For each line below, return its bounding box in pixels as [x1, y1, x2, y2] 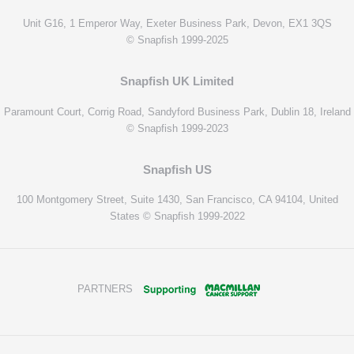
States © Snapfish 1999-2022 [109, 209, 245, 222]
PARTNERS [77, 282, 133, 295]
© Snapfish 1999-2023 [126, 122, 228, 134]
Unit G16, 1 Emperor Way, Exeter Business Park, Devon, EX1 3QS [22, 17, 332, 30]
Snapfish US [142, 162, 212, 176]
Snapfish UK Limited [120, 74, 234, 88]
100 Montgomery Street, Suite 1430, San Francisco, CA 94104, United [16, 193, 338, 205]
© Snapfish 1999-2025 [126, 34, 228, 47]
